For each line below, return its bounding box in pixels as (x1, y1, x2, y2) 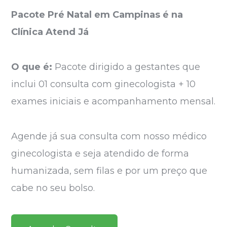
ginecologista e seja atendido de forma (11, 147, 190, 159)
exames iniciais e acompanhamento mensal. (11, 95, 216, 107)
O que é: (11, 61, 53, 72)
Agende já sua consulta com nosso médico (11, 130, 207, 142)
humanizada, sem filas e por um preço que (11, 165, 208, 176)
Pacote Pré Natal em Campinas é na (11, 9, 183, 20)
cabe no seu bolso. (11, 182, 95, 194)
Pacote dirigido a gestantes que (52, 61, 201, 72)
